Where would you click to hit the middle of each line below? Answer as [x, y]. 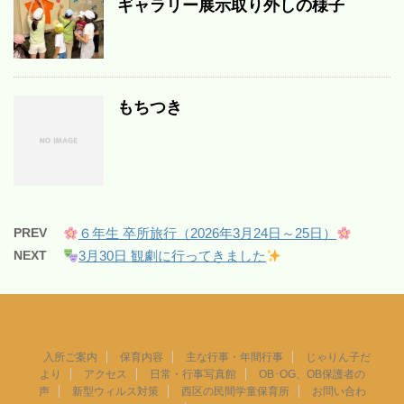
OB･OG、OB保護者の [312, 375]
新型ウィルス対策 [115, 392]
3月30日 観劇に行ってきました [173, 256]
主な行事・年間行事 [234, 358]
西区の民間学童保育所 [235, 392]
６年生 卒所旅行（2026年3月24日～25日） [208, 234]
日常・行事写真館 [193, 375]
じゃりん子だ [338, 358]
